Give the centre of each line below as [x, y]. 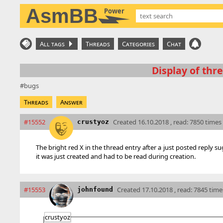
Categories [138, 44]
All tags [54, 44]
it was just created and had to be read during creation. [116, 156]
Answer [71, 102]
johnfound [95, 189]
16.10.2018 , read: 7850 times [180, 122]
